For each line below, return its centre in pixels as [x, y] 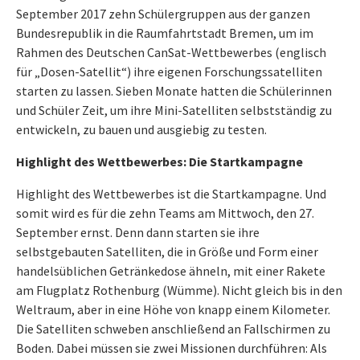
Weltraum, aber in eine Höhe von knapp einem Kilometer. [173, 309]
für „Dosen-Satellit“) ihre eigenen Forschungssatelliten [169, 72]
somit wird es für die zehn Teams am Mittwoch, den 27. [165, 213]
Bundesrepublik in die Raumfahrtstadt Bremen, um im [165, 33]
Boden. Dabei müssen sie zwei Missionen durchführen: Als [172, 348]
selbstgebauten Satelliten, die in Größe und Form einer [167, 252]
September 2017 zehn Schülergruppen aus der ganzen [163, 14]
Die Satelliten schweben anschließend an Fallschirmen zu [173, 329]
